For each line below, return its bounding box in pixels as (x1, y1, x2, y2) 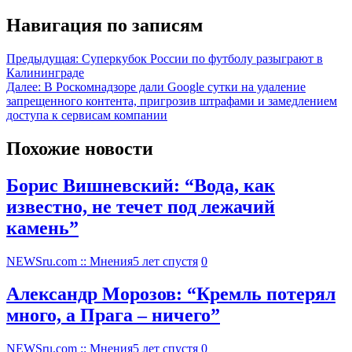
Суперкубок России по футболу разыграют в (82, 51, 323, 65)
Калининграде (6, 65, 84, 79)
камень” (6, 217, 79, 238)
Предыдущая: (6, 51, 79, 65)
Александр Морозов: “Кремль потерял (6, 284, 335, 305)
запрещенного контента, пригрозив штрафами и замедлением (6, 93, 337, 108)
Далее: (6, 79, 41, 93)
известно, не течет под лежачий (6, 196, 275, 217)
